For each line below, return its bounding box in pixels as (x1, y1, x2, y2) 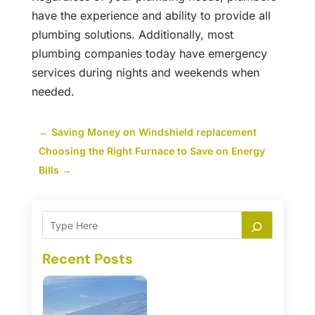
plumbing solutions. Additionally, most (31, 27, 233, 42)
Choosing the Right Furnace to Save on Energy (38, 145, 265, 157)
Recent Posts (41, 250, 133, 269)
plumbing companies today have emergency (31, 46, 267, 61)
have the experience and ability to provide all (31, 8, 271, 23)
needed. (31, 84, 75, 99)
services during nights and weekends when (31, 65, 259, 80)
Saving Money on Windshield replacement (51, 126, 257, 139)
